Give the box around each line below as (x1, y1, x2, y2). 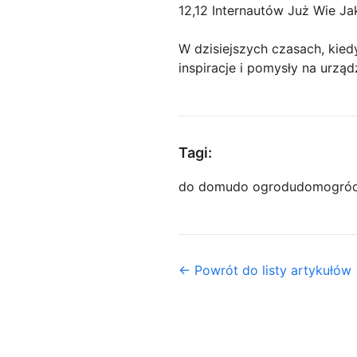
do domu (178, 178, 233, 194)
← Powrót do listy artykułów (178, 261, 351, 278)
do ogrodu (233, 178, 296, 194)
